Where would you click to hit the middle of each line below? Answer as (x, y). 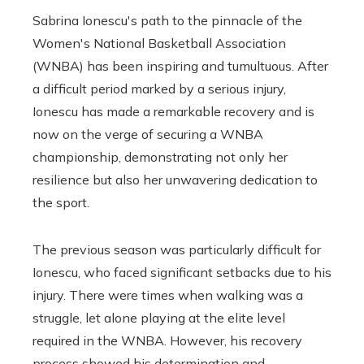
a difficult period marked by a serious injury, (159, 88)
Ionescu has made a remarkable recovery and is (173, 111)
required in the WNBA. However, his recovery (167, 340)
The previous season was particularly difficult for (177, 249)
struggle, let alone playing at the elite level (159, 317)
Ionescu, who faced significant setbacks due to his (182, 272)
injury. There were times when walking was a (168, 295)
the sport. (61, 202)
